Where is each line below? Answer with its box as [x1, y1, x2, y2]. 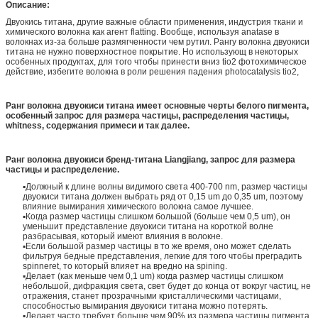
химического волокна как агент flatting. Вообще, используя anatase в [6, 26, 279, 37]
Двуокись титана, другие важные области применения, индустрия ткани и [6, 16, 303, 27]
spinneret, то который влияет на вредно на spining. [23, 261, 227, 271]
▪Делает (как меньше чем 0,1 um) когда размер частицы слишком [23, 270, 283, 281]
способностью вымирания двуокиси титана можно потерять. [23, 300, 268, 311]
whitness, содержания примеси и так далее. [6, 120, 190, 131]
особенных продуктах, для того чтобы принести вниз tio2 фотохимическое [6, 56, 307, 67]
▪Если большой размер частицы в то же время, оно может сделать [23, 241, 291, 251]
